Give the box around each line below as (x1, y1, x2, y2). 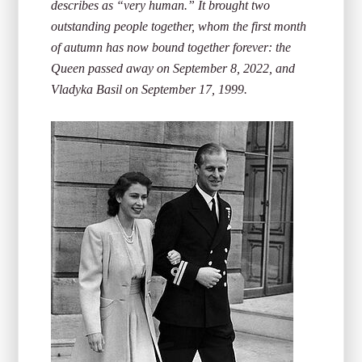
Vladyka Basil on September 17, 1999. (51, 82, 248, 96)
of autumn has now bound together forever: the (51, 40, 292, 54)
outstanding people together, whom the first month (51, 19, 307, 33)
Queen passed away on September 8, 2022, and (51, 61, 296, 75)
